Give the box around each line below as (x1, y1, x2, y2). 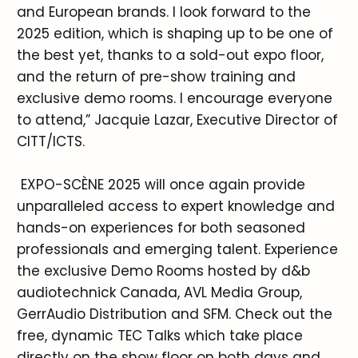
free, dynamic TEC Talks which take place (16, 325, 303, 345)
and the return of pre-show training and (16, 66, 296, 86)
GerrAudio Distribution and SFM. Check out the (16, 304, 332, 324)
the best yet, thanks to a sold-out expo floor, (16, 45, 324, 65)
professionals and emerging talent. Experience (16, 239, 338, 259)
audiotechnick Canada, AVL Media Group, (16, 282, 302, 302)
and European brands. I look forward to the (16, 2, 311, 22)
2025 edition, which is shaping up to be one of (16, 23, 333, 43)
